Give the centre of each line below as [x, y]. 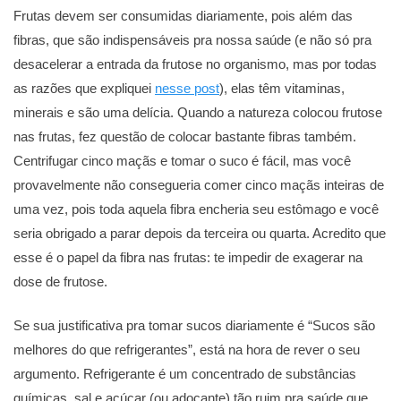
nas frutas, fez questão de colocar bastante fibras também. [185, 136]
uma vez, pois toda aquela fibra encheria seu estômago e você [196, 209]
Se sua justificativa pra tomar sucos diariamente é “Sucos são [194, 326]
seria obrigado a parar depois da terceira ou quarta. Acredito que [200, 233]
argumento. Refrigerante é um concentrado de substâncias [185, 374]
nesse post [187, 88]
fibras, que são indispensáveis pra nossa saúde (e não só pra [192, 39]
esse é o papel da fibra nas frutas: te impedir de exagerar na [188, 257]
